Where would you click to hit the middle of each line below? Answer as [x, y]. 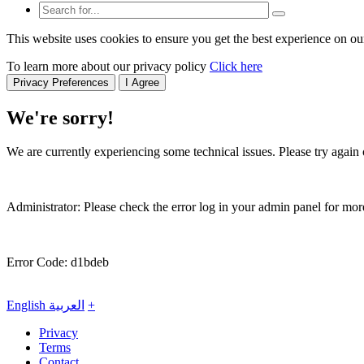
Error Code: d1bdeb [58, 262]
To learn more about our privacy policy [108, 66]
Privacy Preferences [61, 82]
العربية [67, 305]
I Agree [142, 82]
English [28, 305]
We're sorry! [60, 117]
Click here [236, 66]
